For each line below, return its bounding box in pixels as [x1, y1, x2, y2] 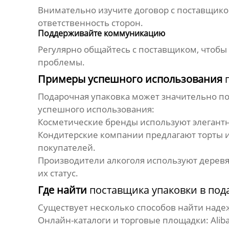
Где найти [37, 183, 89, 197]
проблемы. [37, 56, 85, 68]
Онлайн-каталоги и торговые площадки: [37, 214, 209, 226]
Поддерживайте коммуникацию [37, 28, 165, 39]
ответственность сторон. [37, 17, 143, 29]
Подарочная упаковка [37, 90, 130, 103]
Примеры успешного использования [37, 72, 225, 86]
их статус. [37, 167, 78, 179]
